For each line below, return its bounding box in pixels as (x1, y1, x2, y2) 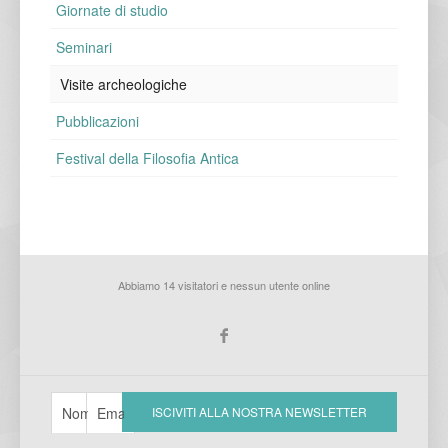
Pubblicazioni (56, 111, 139, 132)
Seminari (56, 37, 112, 58)
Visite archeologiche (60, 74, 187, 95)
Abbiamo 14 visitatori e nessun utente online (118, 277, 330, 294)
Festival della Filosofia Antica (56, 148, 239, 169)
